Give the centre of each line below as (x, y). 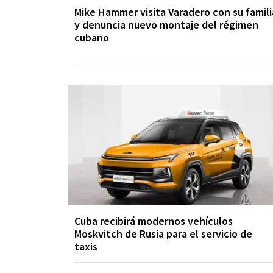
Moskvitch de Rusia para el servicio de (163, 233)
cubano (92, 37)
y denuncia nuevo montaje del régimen (166, 24)
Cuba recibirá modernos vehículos (154, 221)
